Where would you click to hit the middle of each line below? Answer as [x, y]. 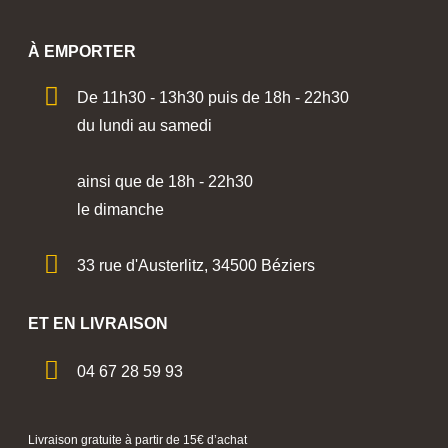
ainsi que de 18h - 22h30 [165, 182]
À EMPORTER [82, 52]
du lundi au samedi [145, 126]
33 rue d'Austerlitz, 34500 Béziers [196, 266]
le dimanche [121, 210]
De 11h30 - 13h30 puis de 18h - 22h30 [213, 98]
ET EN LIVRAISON [98, 324]
